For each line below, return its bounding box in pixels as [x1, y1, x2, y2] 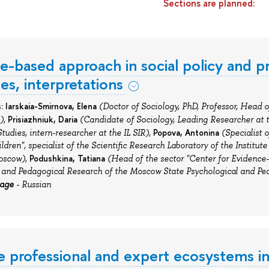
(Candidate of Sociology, [79, 114, 177, 125]
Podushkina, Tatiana [29, 153, 105, 165]
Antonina [182, 127, 219, 139]
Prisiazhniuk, [7, 113, 56, 125]
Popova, [153, 127, 183, 139]
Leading [177, 114, 208, 125]
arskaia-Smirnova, [7, 100, 74, 112]
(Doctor [98, 101, 128, 112]
